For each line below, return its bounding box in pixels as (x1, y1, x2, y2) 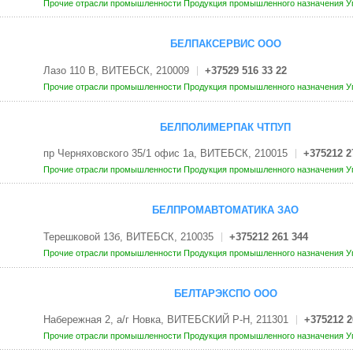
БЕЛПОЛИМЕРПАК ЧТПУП (160, 121, 291, 133)
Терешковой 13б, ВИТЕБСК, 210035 (43, 230, 214, 243)
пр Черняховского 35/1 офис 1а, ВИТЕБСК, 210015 (43, 147, 288, 160)
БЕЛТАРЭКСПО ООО (173, 287, 277, 299)
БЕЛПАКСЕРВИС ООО (169, 38, 281, 50)
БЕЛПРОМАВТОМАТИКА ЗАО (152, 204, 299, 217)
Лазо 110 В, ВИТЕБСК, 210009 (43, 64, 189, 76)
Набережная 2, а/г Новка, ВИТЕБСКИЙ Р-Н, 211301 (43, 314, 288, 326)
